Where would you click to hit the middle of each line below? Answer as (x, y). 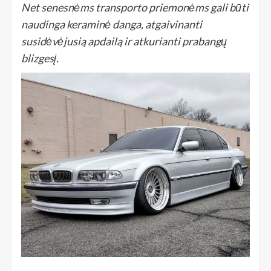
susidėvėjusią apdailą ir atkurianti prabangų (124, 41)
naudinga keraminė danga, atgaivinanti (112, 24)
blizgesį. (40, 58)
